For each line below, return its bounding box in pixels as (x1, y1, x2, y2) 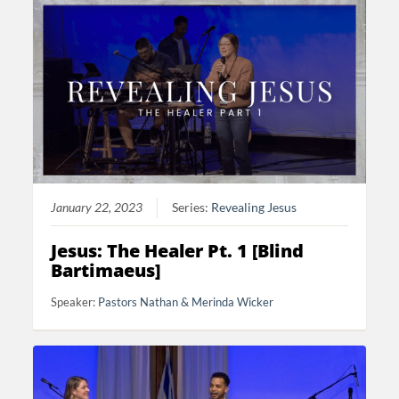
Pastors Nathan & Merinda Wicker (98, 294, 274, 309)
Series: (172, 199, 212, 215)
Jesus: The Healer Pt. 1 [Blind (51, 238, 305, 263)
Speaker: (51, 294, 99, 309)
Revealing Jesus (211, 199, 297, 215)
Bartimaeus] (51, 257, 161, 282)
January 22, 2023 (51, 199, 143, 215)
